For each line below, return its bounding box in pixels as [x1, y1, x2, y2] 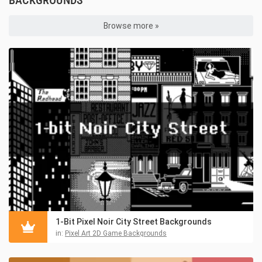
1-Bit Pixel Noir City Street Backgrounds [56, 216, 212, 226]
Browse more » [103, 21, 159, 31]
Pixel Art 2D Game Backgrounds [65, 229, 167, 237]
